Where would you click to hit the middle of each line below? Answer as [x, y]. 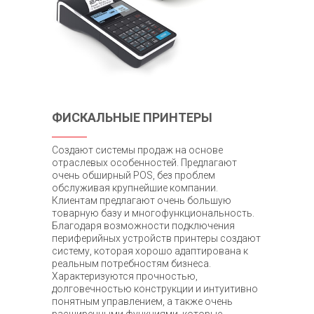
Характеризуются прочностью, [125, 276]
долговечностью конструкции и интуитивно [155, 288]
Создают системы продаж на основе [137, 150]
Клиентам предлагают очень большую [142, 200]
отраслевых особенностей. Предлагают [144, 162]
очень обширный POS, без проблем [134, 175]
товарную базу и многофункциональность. [153, 213]
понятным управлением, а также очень [142, 301]
